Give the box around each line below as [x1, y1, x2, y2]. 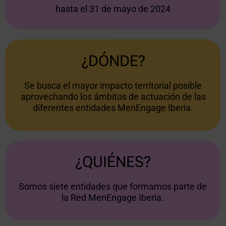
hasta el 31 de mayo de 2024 [55, 4, 171, 15]
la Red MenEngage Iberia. [62, 192, 164, 203]
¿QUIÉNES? [75, 153, 151, 171]
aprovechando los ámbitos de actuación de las [20, 91, 206, 102]
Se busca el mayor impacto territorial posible [24, 80, 202, 91]
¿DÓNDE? [81, 52, 145, 70]
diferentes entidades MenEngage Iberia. [33, 102, 193, 114]
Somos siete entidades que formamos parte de [19, 181, 207, 192]
